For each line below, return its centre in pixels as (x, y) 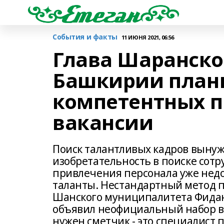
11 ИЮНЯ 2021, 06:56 (147, 37)
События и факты (85, 37)
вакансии (103, 122)
